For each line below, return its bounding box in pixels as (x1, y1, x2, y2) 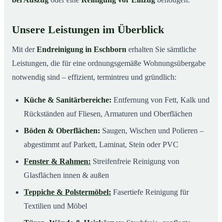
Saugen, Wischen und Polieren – (100, 126, 204, 135)
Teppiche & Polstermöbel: (24, 187, 111, 196)
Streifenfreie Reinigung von (91, 157, 179, 166)
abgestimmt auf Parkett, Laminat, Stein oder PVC (24, 140, 178, 149)
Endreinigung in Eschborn (37, 45, 126, 54)
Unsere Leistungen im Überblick (12, 23, 164, 36)
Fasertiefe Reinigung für (111, 187, 189, 196)
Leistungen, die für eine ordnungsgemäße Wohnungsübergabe (12, 58, 206, 67)
